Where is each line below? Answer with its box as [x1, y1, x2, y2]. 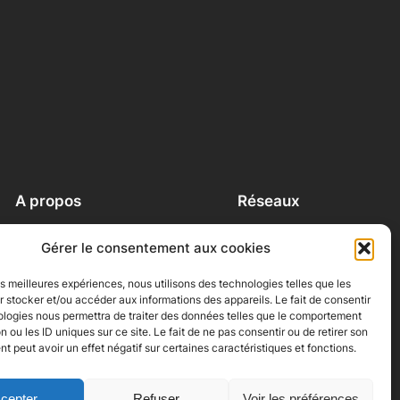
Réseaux [237, 192, 300, 211]
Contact [15, 244, 62, 260]
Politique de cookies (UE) [15, 283, 161, 299]
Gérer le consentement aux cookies [41, 239, 271, 256]
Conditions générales [15, 263, 137, 279]
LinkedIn [237, 263, 287, 279]
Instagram [237, 244, 296, 260]
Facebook [237, 224, 296, 240]
